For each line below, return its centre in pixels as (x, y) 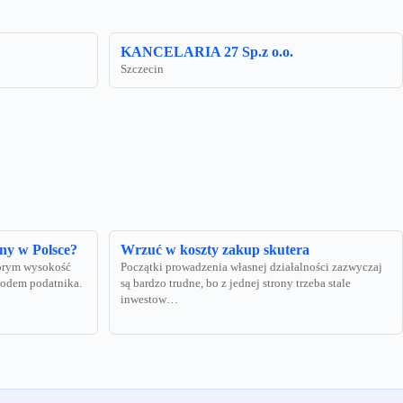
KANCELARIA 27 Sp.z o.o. (207, 52)
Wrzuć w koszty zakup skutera (215, 250)
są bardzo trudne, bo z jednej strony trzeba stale (236, 284)
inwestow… (149, 300)
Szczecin (142, 70)
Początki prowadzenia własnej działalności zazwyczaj (251, 268)
